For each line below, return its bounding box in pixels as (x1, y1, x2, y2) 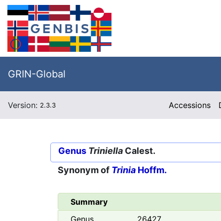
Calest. (123, 146, 155, 156)
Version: (8, 100, 40, 110)
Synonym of (58, 165, 111, 176)
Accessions (169, 100, 211, 110)
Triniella (88, 146, 123, 156)
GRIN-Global (8, 68, 66, 80)
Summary (71, 197, 108, 207)
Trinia (111, 165, 136, 176)
